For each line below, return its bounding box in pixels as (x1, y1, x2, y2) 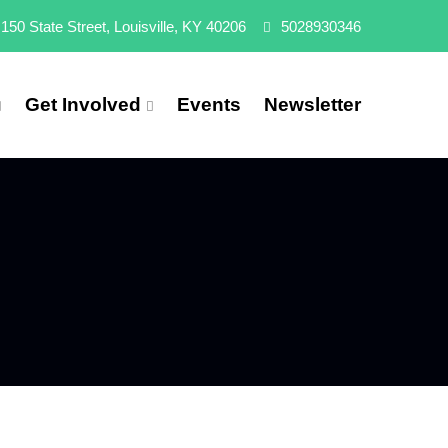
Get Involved (25, 94, 141, 115)
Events (177, 94, 241, 115)
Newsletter (264, 94, 361, 115)
